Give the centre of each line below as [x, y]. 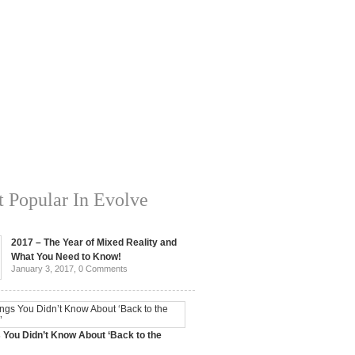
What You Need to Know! [66, 257]
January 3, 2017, [45, 269]
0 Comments [103, 269]
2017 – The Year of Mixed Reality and [94, 242]
